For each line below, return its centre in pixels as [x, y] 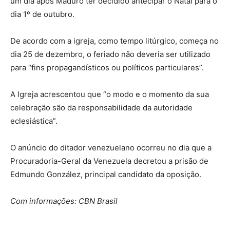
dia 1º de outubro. [42, 14]
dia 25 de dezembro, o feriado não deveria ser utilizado [110, 54]
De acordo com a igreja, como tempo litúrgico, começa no [114, 41]
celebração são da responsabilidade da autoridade [101, 107]
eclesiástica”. [34, 121]
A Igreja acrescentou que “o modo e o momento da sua [110, 94]
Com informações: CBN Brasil [65, 201]
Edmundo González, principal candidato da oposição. [106, 174]
